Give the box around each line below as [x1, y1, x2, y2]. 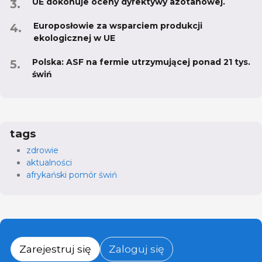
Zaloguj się [109, 243, 164, 256]
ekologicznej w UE [33, 33, 115, 44]
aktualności [26, 157, 72, 168]
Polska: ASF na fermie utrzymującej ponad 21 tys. [32, 57, 250, 68]
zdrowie [26, 145, 58, 156]
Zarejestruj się [19, 243, 91, 256]
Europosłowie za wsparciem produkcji [33, 20, 202, 32]
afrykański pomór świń [26, 170, 117, 181]
